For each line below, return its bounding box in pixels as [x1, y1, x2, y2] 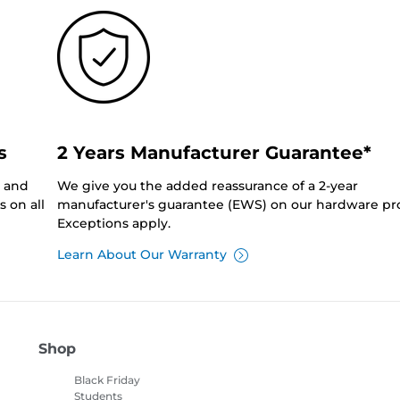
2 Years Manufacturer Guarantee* [56, 142, 371, 164]
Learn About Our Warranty [56, 246, 227, 263]
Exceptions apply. [56, 215, 171, 232]
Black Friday [73, 373, 140, 387]
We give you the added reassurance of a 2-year [56, 178, 358, 195]
